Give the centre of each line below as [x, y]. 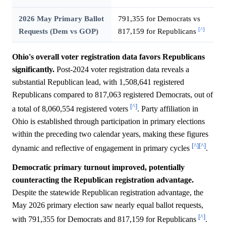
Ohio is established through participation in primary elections [108, 122]
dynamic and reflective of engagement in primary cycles [102, 148]
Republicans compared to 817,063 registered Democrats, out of [112, 94]
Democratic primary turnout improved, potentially [98, 167]
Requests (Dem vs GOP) [58, 31]
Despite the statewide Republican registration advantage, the [108, 192]
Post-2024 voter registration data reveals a [122, 69]
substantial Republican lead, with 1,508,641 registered [98, 82]
